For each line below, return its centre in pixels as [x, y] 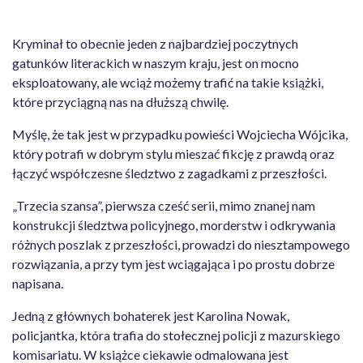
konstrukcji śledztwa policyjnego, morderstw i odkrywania [174, 225]
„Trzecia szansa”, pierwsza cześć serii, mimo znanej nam [164, 205]
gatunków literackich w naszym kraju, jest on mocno [156, 63]
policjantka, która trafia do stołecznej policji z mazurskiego [176, 335]
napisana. [38, 283]
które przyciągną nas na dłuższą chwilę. [120, 102]
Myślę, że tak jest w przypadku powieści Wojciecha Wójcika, [180, 134]
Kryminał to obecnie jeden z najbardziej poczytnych [155, 43]
